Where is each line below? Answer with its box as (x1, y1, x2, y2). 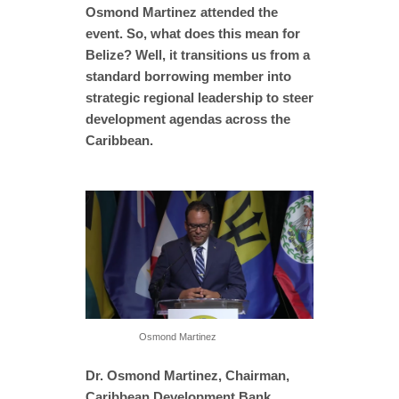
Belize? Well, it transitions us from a (85, 46, 310, 62)
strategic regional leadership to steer (85, 89, 313, 105)
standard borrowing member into (85, 68, 291, 84)
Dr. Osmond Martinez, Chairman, (85, 367, 289, 383)
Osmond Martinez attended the (85, 4, 278, 20)
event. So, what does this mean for (85, 25, 300, 41)
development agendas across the (85, 110, 290, 126)
